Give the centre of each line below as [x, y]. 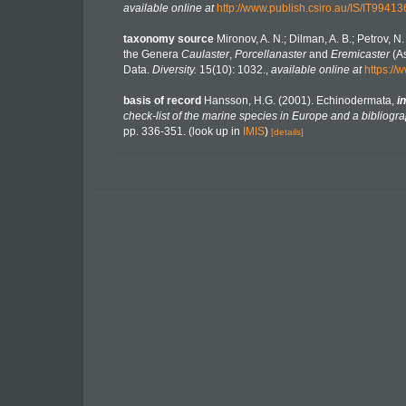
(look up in [214, 131]
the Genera [152, 54]
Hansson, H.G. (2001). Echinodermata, [300, 101]
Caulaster [205, 54]
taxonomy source [169, 39]
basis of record [162, 101]
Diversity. [174, 70]
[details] [287, 132]
